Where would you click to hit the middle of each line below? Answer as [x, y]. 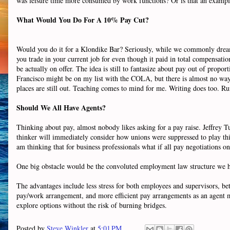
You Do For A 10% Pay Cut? [103, 20]
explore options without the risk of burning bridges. [93, 205]
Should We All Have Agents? [61, 108]
